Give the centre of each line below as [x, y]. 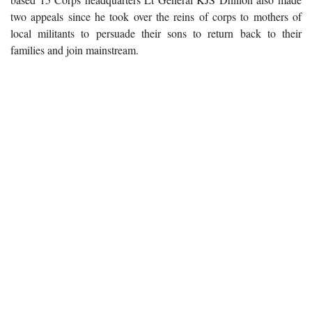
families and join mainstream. [75, 49]
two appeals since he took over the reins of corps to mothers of [156, 16]
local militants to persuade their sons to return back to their [156, 33]
